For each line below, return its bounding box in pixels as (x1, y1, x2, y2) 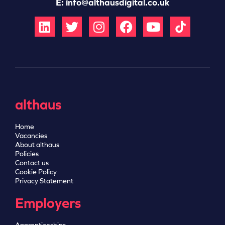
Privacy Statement (15, 177, 73, 186)
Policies (15, 150, 39, 159)
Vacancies (15, 132, 47, 141)
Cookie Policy (15, 168, 57, 177)
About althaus (15, 141, 59, 150)
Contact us (15, 159, 49, 168)
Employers (15, 195, 81, 212)
